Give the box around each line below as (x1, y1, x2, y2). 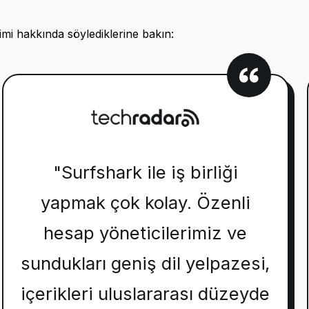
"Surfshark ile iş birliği (52, 161, 238, 183)
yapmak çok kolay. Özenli (40, 192, 250, 214)
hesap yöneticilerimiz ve (43, 222, 248, 244)
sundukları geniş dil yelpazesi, (20, 252, 270, 275)
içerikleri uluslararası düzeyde (21, 283, 270, 305)
